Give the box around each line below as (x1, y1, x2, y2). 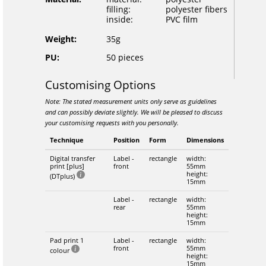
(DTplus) (49, 172, 77, 180)
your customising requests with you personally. (45, 118, 179, 128)
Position (113, 135, 140, 144)
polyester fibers (165, 4, 227, 15)
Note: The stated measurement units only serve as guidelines (45, 97, 217, 106)
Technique (49, 135, 84, 144)
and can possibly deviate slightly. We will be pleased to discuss (45, 107, 223, 117)
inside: (106, 14, 133, 25)
